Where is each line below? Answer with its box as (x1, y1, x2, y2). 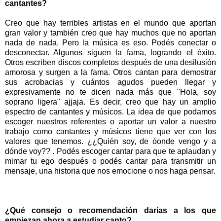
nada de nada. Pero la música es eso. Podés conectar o (5, 38, 216, 47)
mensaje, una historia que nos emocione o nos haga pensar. (5, 167, 215, 176)
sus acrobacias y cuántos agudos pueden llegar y (5, 78, 216, 87)
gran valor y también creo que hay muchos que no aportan (5, 29, 216, 37)
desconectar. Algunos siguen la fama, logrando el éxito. (5, 48, 216, 57)
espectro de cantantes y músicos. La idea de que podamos (5, 108, 216, 116)
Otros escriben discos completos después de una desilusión (5, 58, 216, 67)
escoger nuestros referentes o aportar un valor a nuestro (5, 117, 216, 126)
